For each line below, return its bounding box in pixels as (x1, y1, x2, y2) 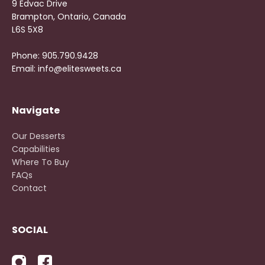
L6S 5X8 (12, 24, 43, 35)
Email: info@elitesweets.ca (12, 63, 121, 75)
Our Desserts (12, 130, 65, 142)
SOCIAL (12, 223, 48, 237)
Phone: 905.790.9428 (12, 50, 98, 62)
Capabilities (12, 143, 60, 155)
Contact (12, 182, 47, 194)
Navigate (12, 104, 60, 117)
